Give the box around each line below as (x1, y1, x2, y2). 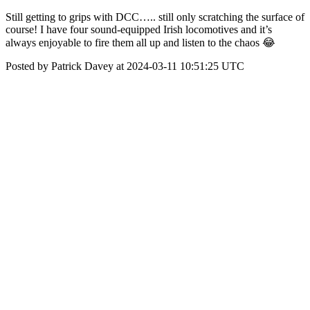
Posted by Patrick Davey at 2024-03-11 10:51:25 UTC (6, 60, 244, 72)
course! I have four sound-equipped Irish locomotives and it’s (6, 24, 272, 35)
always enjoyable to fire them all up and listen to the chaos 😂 (6, 37, 275, 48)
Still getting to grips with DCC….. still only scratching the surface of (6, 11, 304, 23)
